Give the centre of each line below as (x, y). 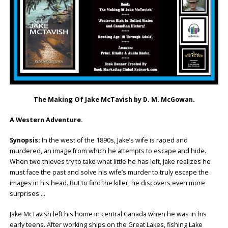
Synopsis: (25, 140)
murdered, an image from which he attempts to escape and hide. (108, 151)
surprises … (27, 193)
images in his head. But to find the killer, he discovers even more (107, 183)
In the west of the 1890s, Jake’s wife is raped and (115, 140)
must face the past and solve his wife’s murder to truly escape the (109, 172)
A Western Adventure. (46, 120)
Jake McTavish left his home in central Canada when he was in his (108, 214)
